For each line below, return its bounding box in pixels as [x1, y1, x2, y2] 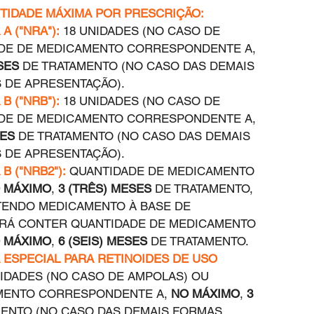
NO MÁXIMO [171, 287, 240, 301]
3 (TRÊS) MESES [58, 182, 151, 196]
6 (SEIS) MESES [58, 234, 147, 249]
